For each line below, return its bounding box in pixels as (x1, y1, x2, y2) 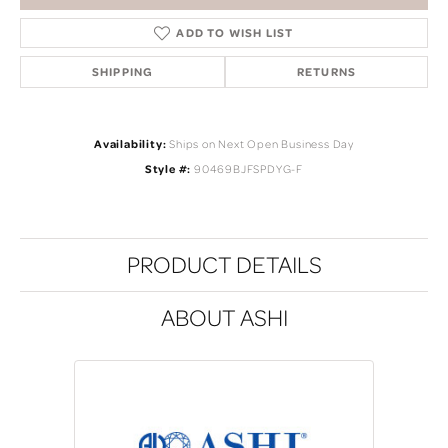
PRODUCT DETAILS (126, 247, 322, 281)
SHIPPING (91, 62, 154, 80)
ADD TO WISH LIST (176, 23, 294, 41)
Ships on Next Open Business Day (169, 135, 355, 152)
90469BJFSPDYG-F (194, 160, 304, 177)
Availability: (93, 135, 167, 152)
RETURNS (296, 62, 357, 80)
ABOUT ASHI (160, 300, 288, 334)
